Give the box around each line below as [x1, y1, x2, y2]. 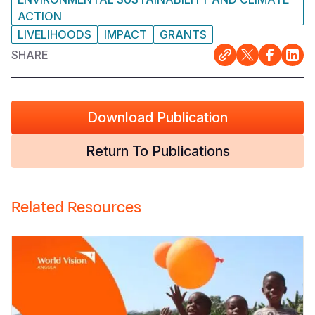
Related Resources [11, 196, 141, 219]
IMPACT [104, 27, 147, 41]
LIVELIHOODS [18, 27, 91, 41]
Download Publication [87, 109, 228, 126]
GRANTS [160, 27, 207, 41]
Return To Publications [85, 143, 230, 160]
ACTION [18, 9, 62, 23]
